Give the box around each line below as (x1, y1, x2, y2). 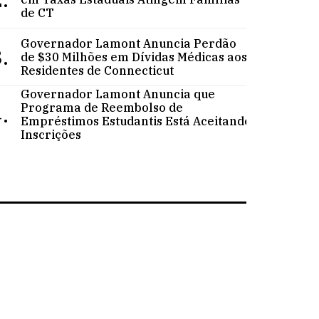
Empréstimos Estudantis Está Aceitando (21, 113, 252, 128)
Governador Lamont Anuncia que (21, 86, 216, 101)
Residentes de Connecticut (21, 63, 174, 78)
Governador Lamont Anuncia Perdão (21, 36, 237, 51)
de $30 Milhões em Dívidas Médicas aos (21, 49, 248, 64)
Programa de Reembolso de (21, 100, 184, 115)
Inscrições (21, 127, 82, 142)
